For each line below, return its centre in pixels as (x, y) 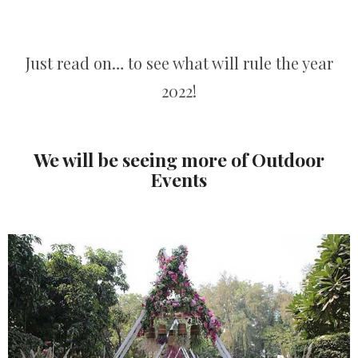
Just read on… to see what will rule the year (179, 63)
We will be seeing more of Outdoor (179, 160)
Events (179, 180)
